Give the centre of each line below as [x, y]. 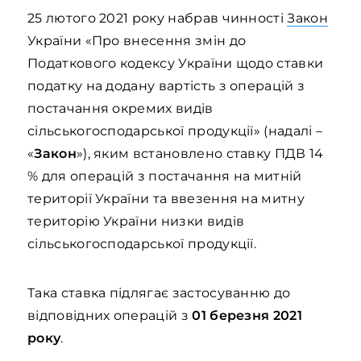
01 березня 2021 [247, 315]
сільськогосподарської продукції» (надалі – [175, 131]
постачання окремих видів [120, 108]
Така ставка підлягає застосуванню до [159, 293]
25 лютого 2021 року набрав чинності [158, 18]
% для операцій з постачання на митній [165, 176]
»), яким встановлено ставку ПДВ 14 [200, 154]
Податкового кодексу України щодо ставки [176, 63]
